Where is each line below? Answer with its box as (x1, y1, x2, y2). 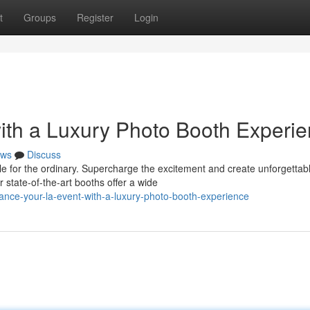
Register (77, 10, 113, 24)
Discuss (27, 147, 61, 161)
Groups (24, 10, 56, 24)
